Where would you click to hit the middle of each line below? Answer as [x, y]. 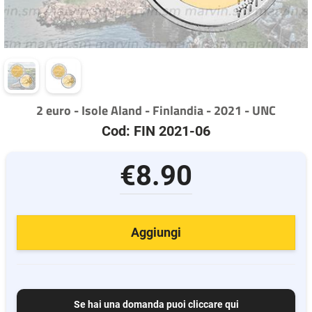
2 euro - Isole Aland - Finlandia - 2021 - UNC [156, 110]
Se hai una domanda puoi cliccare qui [156, 304]
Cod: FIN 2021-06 [156, 131]
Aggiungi [156, 232]
